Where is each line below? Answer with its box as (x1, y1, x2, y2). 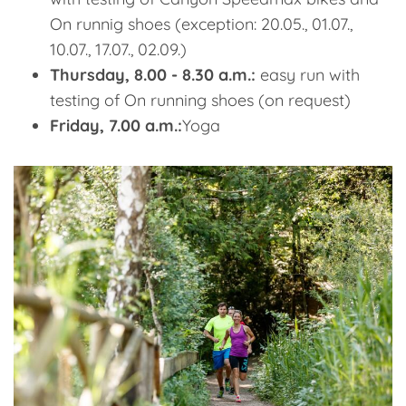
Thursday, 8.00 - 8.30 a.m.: (50, 64, 256, 85)
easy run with (256, 64, 360, 85)
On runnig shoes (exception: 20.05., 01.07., (50, 14, 353, 34)
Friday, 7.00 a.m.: (50, 115, 182, 136)
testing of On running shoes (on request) (50, 90, 351, 111)
